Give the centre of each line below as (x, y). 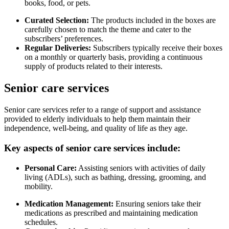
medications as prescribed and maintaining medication (111, 213)
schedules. (41, 222)
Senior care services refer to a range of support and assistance (102, 110)
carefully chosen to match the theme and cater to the (108, 30)
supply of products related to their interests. (94, 66)
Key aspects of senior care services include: (92, 148)
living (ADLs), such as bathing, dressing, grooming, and (115, 177)
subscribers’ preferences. (64, 39)
